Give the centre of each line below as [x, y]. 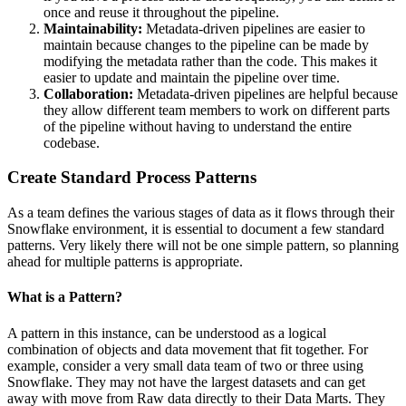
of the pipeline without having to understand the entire [198, 126]
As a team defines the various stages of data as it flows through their [201, 213]
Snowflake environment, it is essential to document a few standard [196, 229]
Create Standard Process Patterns [132, 178]
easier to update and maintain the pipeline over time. [192, 77]
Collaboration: [88, 93]
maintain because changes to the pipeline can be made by [206, 44]
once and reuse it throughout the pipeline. [161, 12]
